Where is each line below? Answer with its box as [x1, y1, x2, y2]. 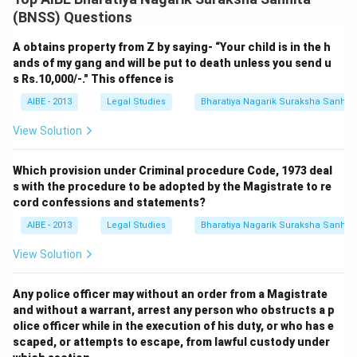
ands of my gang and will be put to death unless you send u [13, 57, 331, 69]
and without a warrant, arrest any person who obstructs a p [13, 304, 335, 316]
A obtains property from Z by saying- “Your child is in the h [13, 41, 331, 53]
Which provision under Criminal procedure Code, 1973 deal [13, 164, 332, 177]
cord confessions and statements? [13, 196, 206, 209]
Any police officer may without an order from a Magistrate [13, 288, 328, 300]
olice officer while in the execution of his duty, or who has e [13, 320, 334, 332]
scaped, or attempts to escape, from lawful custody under [13, 335, 330, 348]
